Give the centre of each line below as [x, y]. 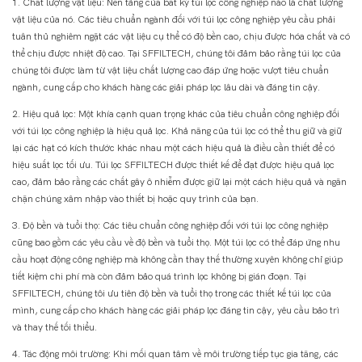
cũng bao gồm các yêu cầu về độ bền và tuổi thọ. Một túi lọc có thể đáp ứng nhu [176, 243]
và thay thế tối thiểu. [55, 328]
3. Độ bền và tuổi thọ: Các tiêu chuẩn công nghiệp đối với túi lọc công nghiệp [170, 226]
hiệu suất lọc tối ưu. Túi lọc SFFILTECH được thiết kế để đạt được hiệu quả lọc [173, 165]
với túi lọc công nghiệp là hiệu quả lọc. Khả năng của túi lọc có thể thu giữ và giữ [177, 131]
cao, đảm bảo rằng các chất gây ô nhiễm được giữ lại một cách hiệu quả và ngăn [179, 182]
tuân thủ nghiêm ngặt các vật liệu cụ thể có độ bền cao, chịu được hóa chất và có [181, 37]
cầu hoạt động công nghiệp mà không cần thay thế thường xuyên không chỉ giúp [177, 260]
